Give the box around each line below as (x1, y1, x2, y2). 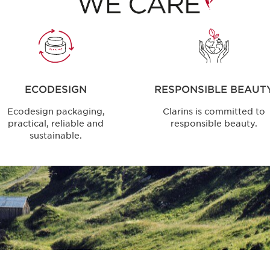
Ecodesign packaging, (7, 107, 105, 117)
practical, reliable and (8, 119, 104, 129)
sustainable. (30, 131, 83, 141)
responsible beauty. (171, 119, 258, 129)
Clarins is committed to (163, 107, 266, 117)
